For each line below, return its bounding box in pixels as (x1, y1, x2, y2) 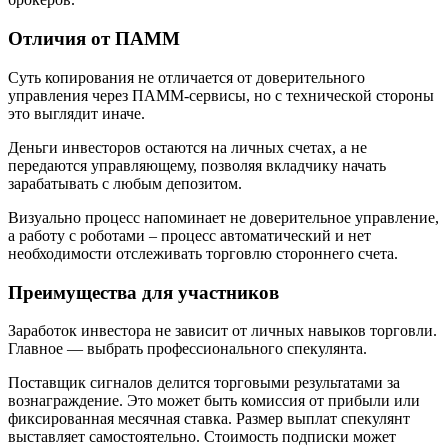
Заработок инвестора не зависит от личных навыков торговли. (8, 322, 437, 340)
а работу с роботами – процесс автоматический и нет (8, 226, 371, 244)
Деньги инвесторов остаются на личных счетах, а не (8, 138, 367, 156)
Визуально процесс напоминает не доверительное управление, (8, 208, 439, 226)
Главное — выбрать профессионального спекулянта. (8, 340, 367, 358)
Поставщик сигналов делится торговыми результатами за (8, 374, 400, 392)
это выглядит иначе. (8, 104, 145, 122)
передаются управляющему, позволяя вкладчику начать (8, 156, 386, 174)
